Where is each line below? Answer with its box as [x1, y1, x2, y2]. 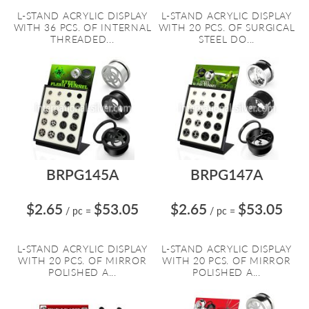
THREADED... [50, 33, 114, 45]
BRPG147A [190, 166, 263, 183]
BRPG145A [46, 166, 119, 183]
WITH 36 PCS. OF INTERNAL [13, 21, 152, 33]
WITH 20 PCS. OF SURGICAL [158, 21, 295, 33]
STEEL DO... [198, 33, 255, 45]
